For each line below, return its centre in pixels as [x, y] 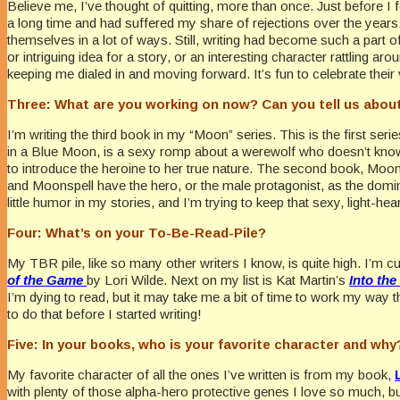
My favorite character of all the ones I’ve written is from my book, [201, 374]
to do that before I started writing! [104, 313]
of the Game [45, 279]
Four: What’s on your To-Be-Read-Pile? [137, 232]
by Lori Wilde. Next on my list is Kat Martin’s [216, 279]
